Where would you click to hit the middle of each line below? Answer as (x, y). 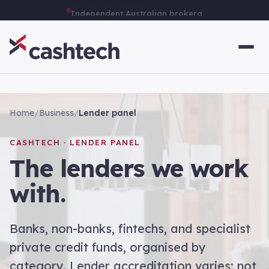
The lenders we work (129, 168)
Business (56, 113)
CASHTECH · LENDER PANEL (75, 142)
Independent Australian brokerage (142, 10)
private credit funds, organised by (108, 247)
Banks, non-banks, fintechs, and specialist (130, 228)
